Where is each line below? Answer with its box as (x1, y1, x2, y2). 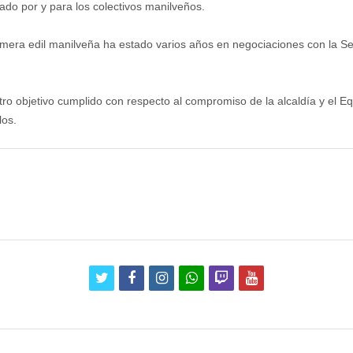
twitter (107, 269, 146, 285)
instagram (166, 269, 229, 285)
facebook (135, 269, 192, 285)
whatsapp (196, 269, 258, 285)
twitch (228, 269, 264, 285)
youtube (256, 269, 307, 285)
